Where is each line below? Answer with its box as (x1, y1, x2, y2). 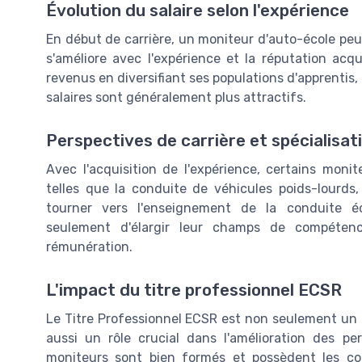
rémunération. (46, 238, 133, 255)
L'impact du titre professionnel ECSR (46, 280, 342, 300)
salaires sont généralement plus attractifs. (46, 89, 306, 105)
